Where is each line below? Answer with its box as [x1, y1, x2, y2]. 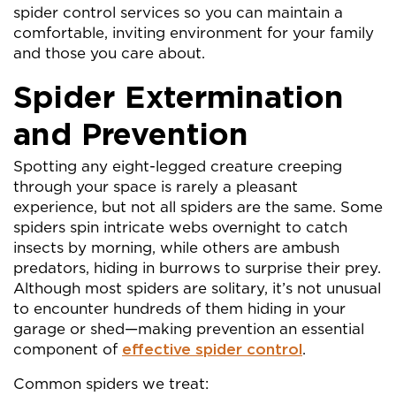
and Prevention [13, 115, 248, 152]
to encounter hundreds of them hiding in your [13, 300, 346, 317]
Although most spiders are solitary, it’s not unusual [13, 279, 381, 297]
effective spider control [122, 340, 302, 358]
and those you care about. [13, 44, 209, 62]
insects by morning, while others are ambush [13, 239, 339, 256]
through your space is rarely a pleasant [13, 178, 298, 195]
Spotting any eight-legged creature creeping [13, 157, 342, 175]
